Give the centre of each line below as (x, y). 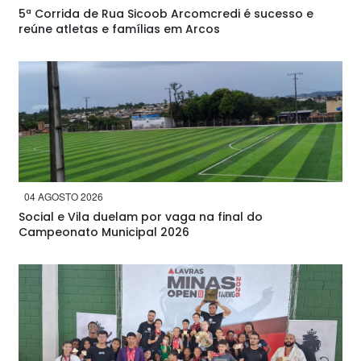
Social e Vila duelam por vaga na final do (141, 217)
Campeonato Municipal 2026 (104, 232)
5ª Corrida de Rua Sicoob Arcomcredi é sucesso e (166, 14)
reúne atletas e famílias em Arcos (119, 29)
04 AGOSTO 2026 (64, 196)
